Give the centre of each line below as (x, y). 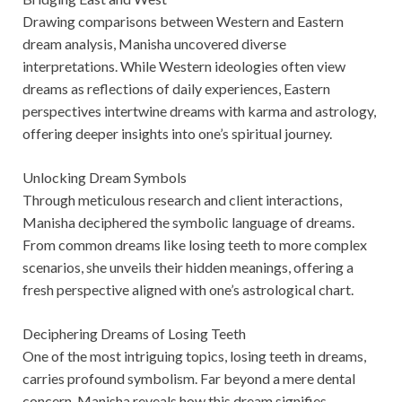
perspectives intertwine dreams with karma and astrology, (199, 110)
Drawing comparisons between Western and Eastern (183, 21)
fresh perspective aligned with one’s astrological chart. (188, 289)
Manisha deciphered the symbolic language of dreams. (188, 222)
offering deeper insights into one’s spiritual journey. (177, 133)
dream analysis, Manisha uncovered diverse (154, 43)
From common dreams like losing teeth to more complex (195, 244)
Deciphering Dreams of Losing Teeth (134, 333)
